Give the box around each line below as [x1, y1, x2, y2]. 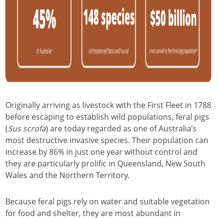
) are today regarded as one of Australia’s [46, 123, 197, 134]
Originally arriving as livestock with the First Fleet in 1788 [5, 100, 211, 110]
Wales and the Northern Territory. [5, 170, 129, 181]
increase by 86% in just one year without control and [5, 146, 198, 157]
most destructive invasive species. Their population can [5, 135, 208, 145]
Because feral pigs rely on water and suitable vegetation [5, 196, 210, 207]
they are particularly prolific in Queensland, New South [5, 158, 205, 169]
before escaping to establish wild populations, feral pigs [5, 111, 209, 122]
